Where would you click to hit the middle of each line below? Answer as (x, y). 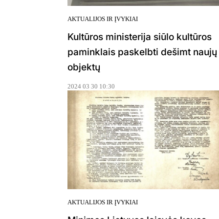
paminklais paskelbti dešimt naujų (142, 52)
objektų (84, 67)
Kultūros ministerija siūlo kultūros (140, 37)
